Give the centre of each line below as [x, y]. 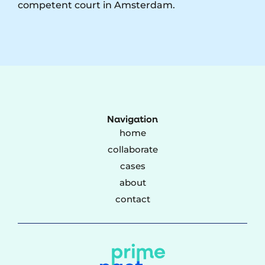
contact [132, 199]
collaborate [132, 149]
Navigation [132, 120]
